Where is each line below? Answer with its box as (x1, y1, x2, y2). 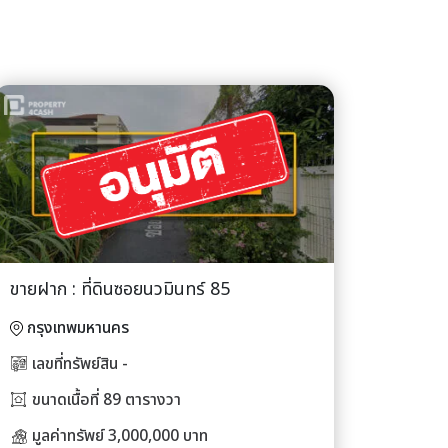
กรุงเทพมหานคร (27, 315, 129, 340)
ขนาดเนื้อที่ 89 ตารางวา (32, 387, 181, 412)
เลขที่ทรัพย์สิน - (32, 351, 128, 376)
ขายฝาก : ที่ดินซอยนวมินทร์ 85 (10, 275, 230, 303)
